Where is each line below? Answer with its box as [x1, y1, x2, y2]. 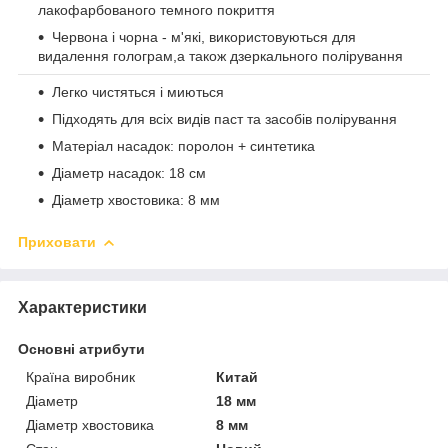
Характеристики [18, 298, 147, 316]
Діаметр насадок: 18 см [52, 164, 206, 181]
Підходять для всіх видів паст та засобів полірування [52, 110, 397, 127]
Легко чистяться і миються [52, 83, 224, 100]
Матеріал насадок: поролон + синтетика [52, 137, 315, 154]
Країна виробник [26, 368, 135, 385]
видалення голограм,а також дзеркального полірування [38, 47, 403, 64]
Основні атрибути [18, 340, 145, 357]
